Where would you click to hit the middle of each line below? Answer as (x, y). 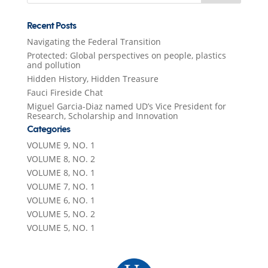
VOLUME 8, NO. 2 (61, 159)
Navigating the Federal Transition (94, 42)
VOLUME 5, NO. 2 (61, 214)
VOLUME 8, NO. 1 (61, 173)
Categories (48, 130)
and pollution (54, 65)
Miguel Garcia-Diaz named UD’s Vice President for (126, 106)
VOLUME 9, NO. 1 (61, 145)
